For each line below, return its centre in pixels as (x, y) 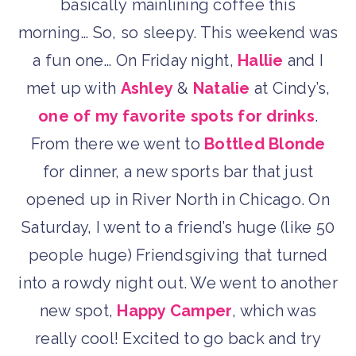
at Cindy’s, (290, 88)
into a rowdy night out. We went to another (178, 282)
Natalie (221, 88)
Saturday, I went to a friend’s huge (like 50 (178, 227)
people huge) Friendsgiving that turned (178, 255)
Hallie (261, 60)
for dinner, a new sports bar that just (178, 171)
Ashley (147, 88)
